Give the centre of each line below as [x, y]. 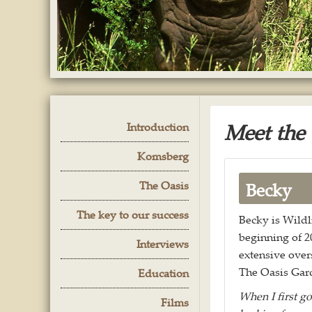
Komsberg [163, 156]
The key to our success [133, 214]
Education [163, 273]
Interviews [163, 243]
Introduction [158, 126]
